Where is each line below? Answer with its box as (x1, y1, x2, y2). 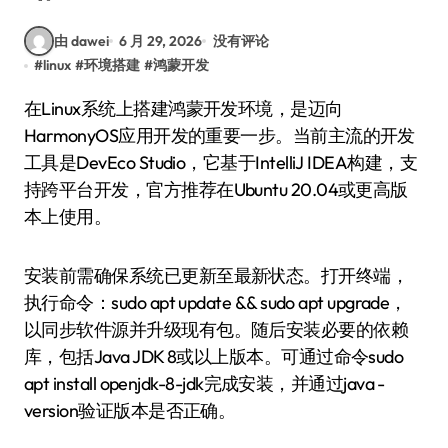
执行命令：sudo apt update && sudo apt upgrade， (24, 291, 407, 314)
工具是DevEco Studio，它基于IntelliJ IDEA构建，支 (24, 151, 418, 174)
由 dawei (54, 31, 109, 50)
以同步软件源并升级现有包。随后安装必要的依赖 (24, 318, 409, 341)
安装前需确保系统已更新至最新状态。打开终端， (24, 264, 409, 287)
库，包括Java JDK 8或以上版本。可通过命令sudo (24, 345, 404, 368)
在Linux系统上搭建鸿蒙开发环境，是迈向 (24, 97, 42, 120)
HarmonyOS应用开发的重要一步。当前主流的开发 (24, 124, 415, 147)
